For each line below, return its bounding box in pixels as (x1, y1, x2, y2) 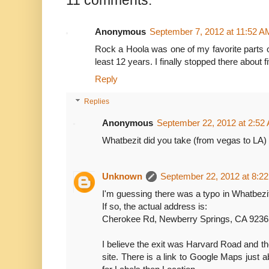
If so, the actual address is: (102, 201, 207, 211)
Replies (84, 97, 110, 106)
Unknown (102, 171, 142, 181)
